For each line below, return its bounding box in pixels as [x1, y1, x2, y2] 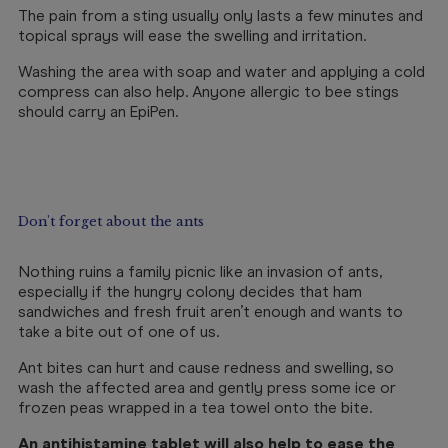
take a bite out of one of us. [18, 322, 219, 341]
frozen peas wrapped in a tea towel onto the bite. [18, 398, 372, 417]
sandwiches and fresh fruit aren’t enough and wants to [18, 302, 403, 321]
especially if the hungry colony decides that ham [18, 282, 362, 301]
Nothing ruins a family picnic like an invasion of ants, [18, 262, 382, 281]
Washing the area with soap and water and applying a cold [18, 62, 425, 81]
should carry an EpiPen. [18, 102, 178, 121]
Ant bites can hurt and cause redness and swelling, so [18, 358, 394, 377]
